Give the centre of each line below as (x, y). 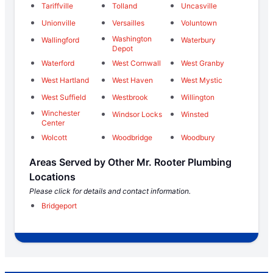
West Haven (132, 80)
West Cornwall (136, 63)
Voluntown (199, 23)
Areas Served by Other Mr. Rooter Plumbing (130, 162)
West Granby (203, 63)
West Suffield (64, 97)
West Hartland (65, 80)
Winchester (61, 113)
